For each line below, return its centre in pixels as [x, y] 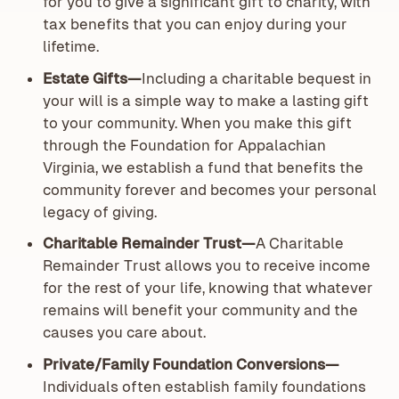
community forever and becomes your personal [209, 189]
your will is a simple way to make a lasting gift [205, 100]
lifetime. [70, 47]
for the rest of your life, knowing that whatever [208, 288]
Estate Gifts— [92, 78]
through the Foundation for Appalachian [184, 145]
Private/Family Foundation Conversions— [191, 364]
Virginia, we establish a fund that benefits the [203, 167]
